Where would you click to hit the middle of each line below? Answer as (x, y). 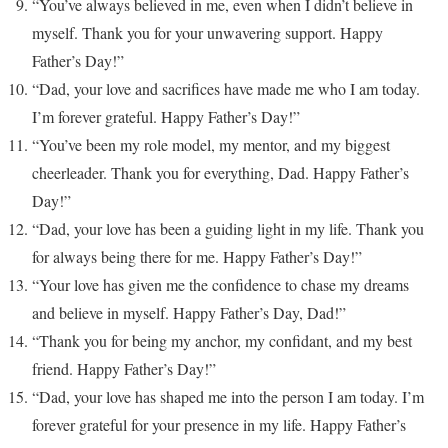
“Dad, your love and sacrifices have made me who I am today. (226, 89)
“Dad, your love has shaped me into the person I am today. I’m (228, 397)
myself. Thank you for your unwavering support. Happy (207, 33)
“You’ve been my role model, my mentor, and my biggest (211, 145)
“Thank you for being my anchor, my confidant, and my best (222, 341)
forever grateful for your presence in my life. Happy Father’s (219, 425)
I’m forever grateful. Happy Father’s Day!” (166, 117)
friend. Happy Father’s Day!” (124, 369)
